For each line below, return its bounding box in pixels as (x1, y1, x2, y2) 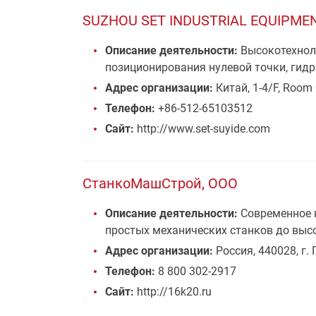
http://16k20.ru (134, 285, 212, 298)
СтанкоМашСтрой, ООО (83, 175, 238, 192)
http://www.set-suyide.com (134, 122, 270, 135)
